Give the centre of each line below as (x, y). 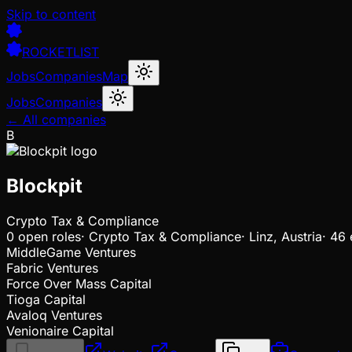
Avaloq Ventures (54, 315)
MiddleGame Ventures (71, 252)
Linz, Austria (286, 236)
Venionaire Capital (60, 330)
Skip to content (51, 14)
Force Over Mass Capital (79, 283)
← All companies (56, 119)
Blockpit (44, 185)
